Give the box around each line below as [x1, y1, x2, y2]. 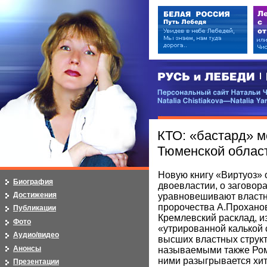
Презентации [13, 257, 59, 266]
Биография [13, 177, 53, 186]
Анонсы [13, 244, 41, 253]
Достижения [13, 190, 57, 199]
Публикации [13, 204, 56, 213]
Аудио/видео [13, 231, 59, 240]
